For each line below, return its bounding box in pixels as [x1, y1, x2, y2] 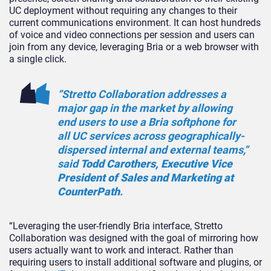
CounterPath [57, 185, 120, 198]
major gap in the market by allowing [57, 102, 232, 115]
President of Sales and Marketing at [57, 171, 233, 184]
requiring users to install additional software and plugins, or [9, 256, 262, 269]
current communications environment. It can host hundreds [9, 17, 261, 29]
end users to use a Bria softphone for [57, 116, 236, 129]
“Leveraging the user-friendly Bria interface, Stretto [9, 220, 223, 232]
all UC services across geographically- [57, 129, 244, 143]
